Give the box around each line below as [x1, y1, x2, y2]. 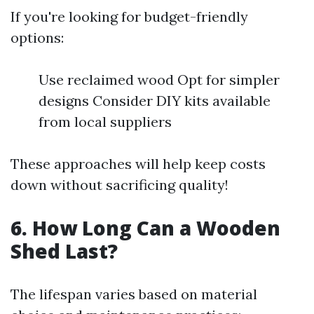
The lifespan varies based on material [11, 285, 257, 303]
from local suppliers [39, 113, 172, 130]
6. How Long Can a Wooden [11, 214, 280, 241]
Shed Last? [11, 238, 118, 264]
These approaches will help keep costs [11, 155, 266, 172]
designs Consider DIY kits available [39, 92, 271, 109]
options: [11, 29, 64, 46]
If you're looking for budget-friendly [11, 8, 248, 25]
